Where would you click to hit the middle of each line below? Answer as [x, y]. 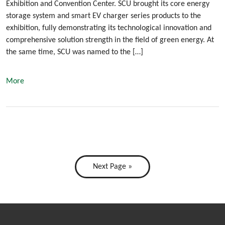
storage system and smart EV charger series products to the [103, 16]
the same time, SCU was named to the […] [75, 52]
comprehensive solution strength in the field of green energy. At [110, 40]
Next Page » [113, 167]
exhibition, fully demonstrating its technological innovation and [109, 28]
